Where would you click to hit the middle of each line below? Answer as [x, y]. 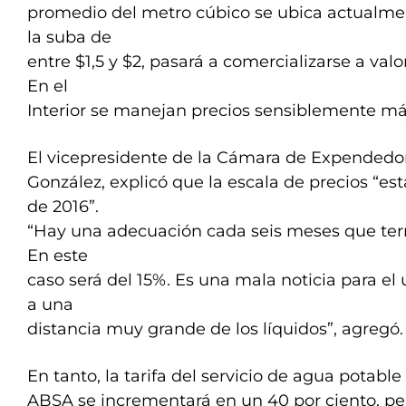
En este [58, 256]
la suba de [69, 37]
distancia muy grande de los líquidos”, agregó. [215, 329]
